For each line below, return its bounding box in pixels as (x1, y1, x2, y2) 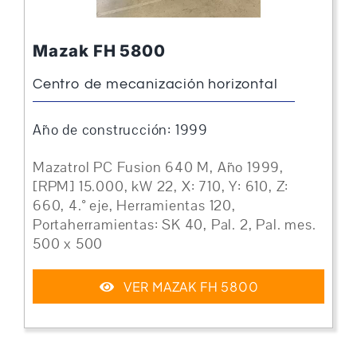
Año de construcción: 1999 (32, 120, 208, 140)
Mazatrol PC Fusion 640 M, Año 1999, (32, 158, 284, 178)
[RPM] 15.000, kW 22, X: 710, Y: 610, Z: (32, 177, 289, 197)
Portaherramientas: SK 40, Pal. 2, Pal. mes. (32, 215, 316, 235)
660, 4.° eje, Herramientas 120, (32, 196, 236, 216)
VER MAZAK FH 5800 (123, 278, 259, 296)
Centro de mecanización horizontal (32, 77, 278, 92)
